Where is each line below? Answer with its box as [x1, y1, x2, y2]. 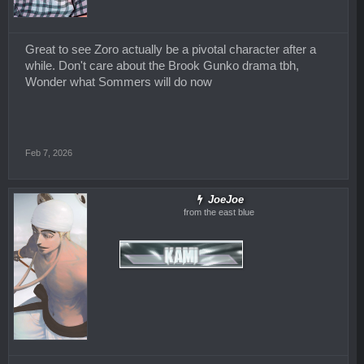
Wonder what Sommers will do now [25, 75, 212, 89]
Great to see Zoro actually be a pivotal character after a [25, 42, 316, 56]
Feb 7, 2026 [25, 147, 72, 158]
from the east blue [183, 206, 254, 217]
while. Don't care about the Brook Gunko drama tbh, [25, 58, 299, 72]
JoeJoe [208, 193, 245, 206]
